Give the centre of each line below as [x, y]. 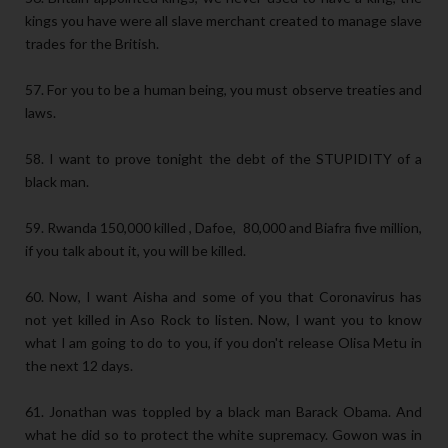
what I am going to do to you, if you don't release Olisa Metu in [223, 343]
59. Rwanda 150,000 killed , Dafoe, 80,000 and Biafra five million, [223, 228]
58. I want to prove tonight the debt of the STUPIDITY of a [223, 159]
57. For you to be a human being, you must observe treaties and [223, 90]
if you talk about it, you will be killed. [135, 251]
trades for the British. [92, 44]
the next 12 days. [79, 366]
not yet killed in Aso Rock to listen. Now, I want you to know [223, 320]
